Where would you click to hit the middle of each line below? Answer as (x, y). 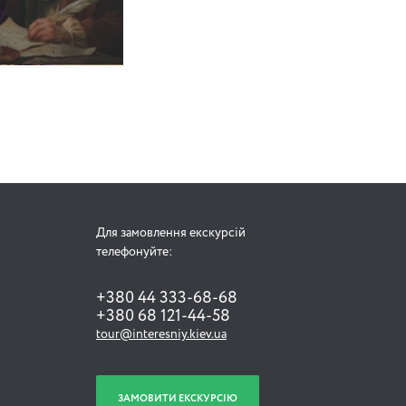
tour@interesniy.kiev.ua (161, 335)
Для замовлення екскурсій (170, 233)
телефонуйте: (134, 252)
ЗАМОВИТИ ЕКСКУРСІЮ (177, 399)
